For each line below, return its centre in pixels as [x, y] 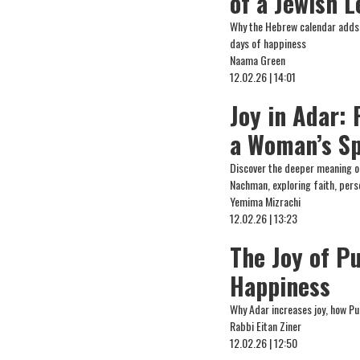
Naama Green [258, 60]
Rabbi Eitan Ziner [266, 326]
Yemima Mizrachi [266, 201]
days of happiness [268, 43]
